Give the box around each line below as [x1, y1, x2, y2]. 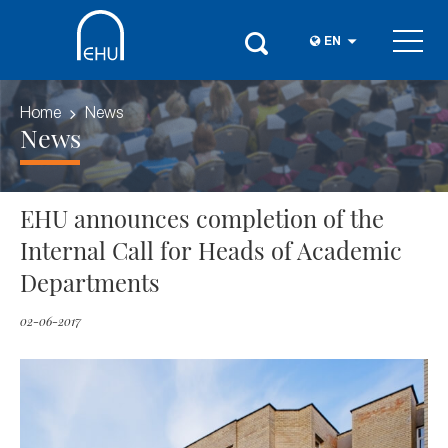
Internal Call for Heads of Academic [20, 234, 402, 266]
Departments [20, 266, 160, 298]
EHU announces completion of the [20, 202, 384, 234]
